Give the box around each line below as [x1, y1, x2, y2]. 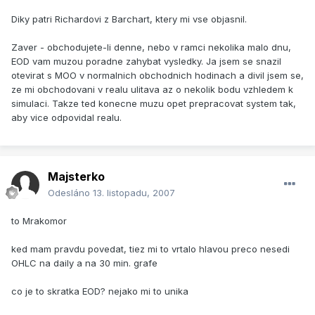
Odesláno [48, 187, 93, 199]
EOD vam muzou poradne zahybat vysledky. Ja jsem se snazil [11, 56, 281, 67]
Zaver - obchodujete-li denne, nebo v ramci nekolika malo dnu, [11, 41, 291, 53]
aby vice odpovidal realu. [11, 112, 122, 124]
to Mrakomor [11, 215, 67, 227]
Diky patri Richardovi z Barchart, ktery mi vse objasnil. [11, 13, 247, 25]
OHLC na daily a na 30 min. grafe [11, 257, 157, 269]
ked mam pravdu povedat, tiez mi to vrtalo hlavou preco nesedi [11, 243, 290, 255]
